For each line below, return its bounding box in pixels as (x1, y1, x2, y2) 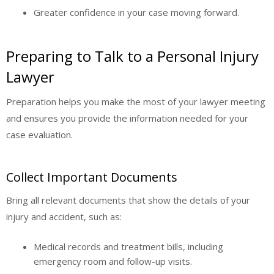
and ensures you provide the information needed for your (6, 111, 248, 124)
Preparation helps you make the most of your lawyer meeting (6, 95, 265, 108)
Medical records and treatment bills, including (34, 240, 223, 253)
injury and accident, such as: (6, 210, 122, 223)
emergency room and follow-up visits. (34, 254, 192, 267)
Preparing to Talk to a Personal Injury (6, 45, 259, 66)
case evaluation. (6, 128, 73, 141)
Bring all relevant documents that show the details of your (6, 194, 250, 207)
